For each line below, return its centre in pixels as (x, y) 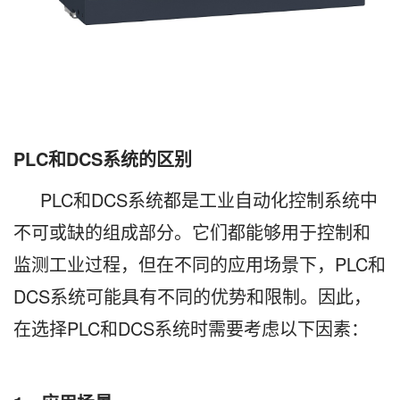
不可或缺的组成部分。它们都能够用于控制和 (192, 232)
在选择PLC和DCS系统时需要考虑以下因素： (191, 329)
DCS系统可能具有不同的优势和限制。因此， (192, 296)
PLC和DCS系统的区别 (103, 159)
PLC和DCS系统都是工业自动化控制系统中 (209, 200)
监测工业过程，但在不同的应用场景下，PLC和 (200, 264)
